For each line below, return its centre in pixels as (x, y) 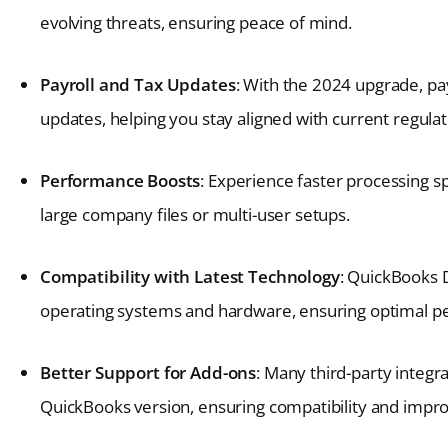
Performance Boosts (120, 181)
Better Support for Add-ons (148, 373)
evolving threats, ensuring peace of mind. (196, 23)
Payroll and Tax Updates (138, 85)
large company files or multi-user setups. (195, 215)
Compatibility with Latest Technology (190, 277)
